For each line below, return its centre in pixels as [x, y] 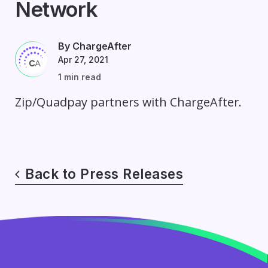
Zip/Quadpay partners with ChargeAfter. [128, 102]
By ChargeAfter [95, 46]
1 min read [79, 77]
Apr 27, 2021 [83, 60]
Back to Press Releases [104, 174]
